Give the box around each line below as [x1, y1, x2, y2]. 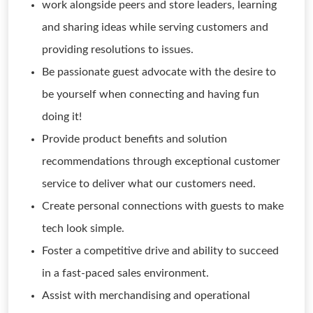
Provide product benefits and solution [42, 133, 227, 145]
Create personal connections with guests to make [42, 201, 284, 212]
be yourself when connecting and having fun [42, 89, 259, 100]
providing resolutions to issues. [42, 44, 194, 55]
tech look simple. [42, 223, 124, 234]
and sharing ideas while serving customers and [42, 22, 268, 33]
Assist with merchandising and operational [42, 290, 250, 301]
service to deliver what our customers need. [42, 178, 256, 189]
